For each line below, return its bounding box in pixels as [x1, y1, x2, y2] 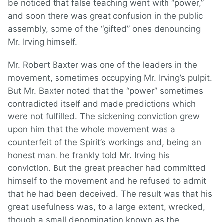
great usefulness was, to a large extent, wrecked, [8, 202, 205, 212]
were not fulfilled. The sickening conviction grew [8, 111, 200, 122]
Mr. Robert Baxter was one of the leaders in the [8, 60, 197, 70]
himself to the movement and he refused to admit [8, 176, 206, 186]
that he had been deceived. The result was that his [8, 189, 212, 199]
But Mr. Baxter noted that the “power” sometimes [8, 86, 203, 96]
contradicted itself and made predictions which [8, 99, 196, 109]
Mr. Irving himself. [8, 37, 77, 47]
